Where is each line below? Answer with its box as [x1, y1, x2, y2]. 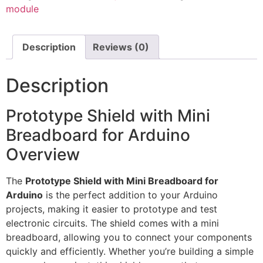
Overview [6, 144, 80, 165]
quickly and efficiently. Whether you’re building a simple [6, 245, 254, 258]
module [6, 3, 39, 15]
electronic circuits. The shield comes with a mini [6, 217, 219, 230]
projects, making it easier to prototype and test [6, 203, 217, 215]
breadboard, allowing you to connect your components [6, 231, 252, 244]
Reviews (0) [93, 41, 149, 53]
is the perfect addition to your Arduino [43, 189, 218, 201]
